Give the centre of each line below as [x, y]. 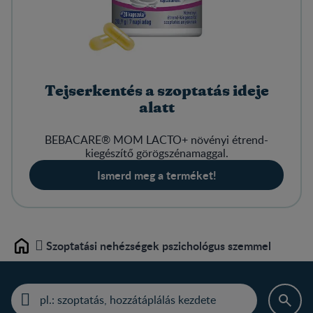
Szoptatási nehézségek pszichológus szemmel [159, 246]
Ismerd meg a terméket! [156, 175]
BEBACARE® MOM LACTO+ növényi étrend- [156, 139]
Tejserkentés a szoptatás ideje [156, 91]
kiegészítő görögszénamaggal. [156, 153]
